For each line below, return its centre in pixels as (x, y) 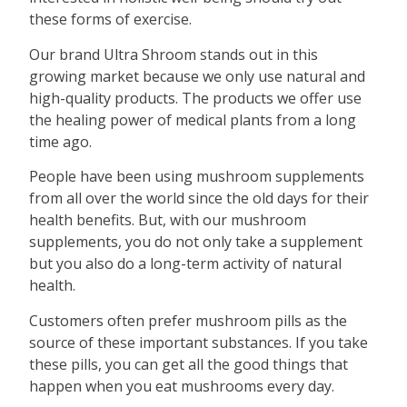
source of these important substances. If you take (199, 342)
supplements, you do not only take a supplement (196, 242)
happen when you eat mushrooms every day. (182, 386)
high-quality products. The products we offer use (196, 98)
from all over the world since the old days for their (199, 199)
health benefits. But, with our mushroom (168, 220)
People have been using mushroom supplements (197, 177)
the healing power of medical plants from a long (193, 119)
